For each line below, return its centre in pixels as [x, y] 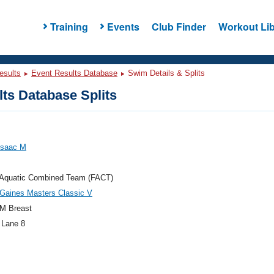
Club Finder [179, 26]
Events [123, 26]
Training [69, 26]
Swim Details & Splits [165, 73]
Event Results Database [74, 73]
